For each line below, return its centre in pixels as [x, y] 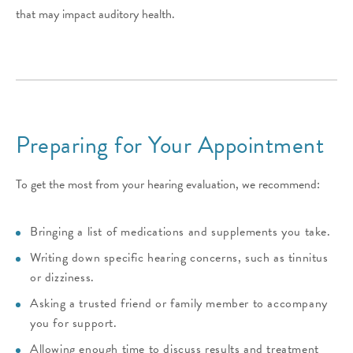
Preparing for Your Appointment [170, 145]
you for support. [74, 323]
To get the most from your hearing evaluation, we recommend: [168, 185]
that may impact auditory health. [95, 14]
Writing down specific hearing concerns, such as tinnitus [179, 257]
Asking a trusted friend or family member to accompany [179, 303]
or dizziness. [62, 277]
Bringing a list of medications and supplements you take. [180, 231]
